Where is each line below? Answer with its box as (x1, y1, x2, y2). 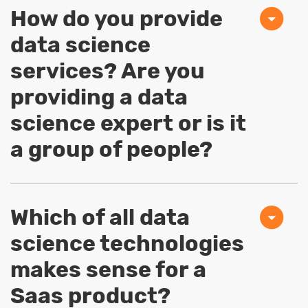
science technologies (10, 230, 244, 257)
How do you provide (10, 5, 223, 32)
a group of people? (10, 136, 212, 163)
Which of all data (10, 204, 190, 231)
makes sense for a (10, 256, 206, 283)
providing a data (10, 84, 188, 111)
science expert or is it (10, 110, 246, 137)
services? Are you (10, 58, 205, 85)
